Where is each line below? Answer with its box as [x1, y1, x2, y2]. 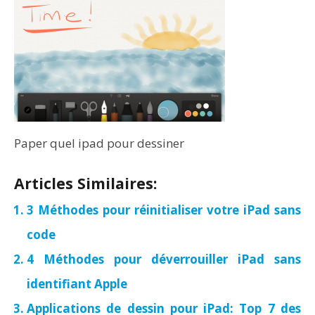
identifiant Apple [27, 276, 127, 292]
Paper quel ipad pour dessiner [14, 135, 184, 151]
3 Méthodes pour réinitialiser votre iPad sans [27, 202, 301, 218]
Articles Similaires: [14, 173, 157, 193]
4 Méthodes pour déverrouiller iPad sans [27, 251, 301, 267]
